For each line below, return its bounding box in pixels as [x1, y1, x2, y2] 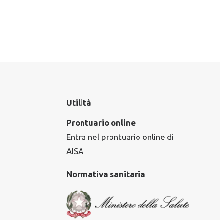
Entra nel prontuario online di [66, 132, 174, 141]
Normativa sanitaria [66, 169, 145, 179]
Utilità [66, 98, 91, 107]
